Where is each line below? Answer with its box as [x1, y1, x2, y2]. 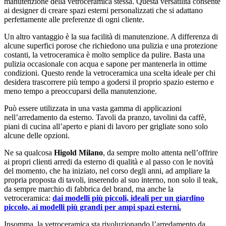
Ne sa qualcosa [4, 148, 54, 157]
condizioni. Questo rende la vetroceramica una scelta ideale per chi [4, 68, 215, 77]
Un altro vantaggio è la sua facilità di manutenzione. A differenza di [4, 32, 218, 41]
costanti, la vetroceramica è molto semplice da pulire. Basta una [4, 50, 205, 59]
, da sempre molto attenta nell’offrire [103, 148, 218, 157]
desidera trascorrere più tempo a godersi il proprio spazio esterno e [4, 77, 214, 86]
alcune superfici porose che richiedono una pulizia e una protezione [4, 41, 217, 50]
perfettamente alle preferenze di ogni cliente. [4, 15, 144, 24]
